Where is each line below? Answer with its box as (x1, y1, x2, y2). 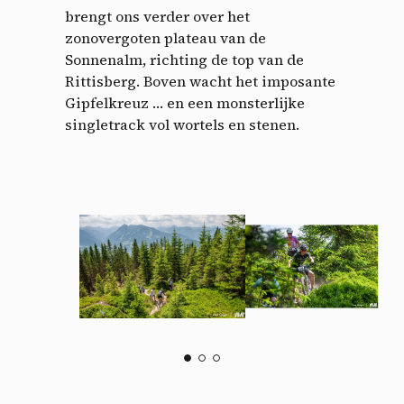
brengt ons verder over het (65, 6, 250, 27)
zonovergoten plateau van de (65, 28, 266, 49)
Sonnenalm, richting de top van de (65, 50, 304, 70)
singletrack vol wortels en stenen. (65, 115, 299, 135)
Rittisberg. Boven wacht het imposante (65, 71, 335, 92)
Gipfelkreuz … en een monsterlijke (65, 93, 305, 114)
